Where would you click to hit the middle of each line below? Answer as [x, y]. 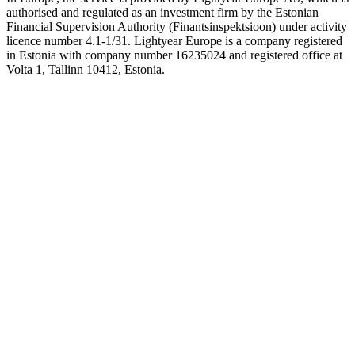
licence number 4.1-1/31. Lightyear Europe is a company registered [174, 41]
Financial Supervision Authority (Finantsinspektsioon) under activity [177, 27]
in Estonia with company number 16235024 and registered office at [174, 55]
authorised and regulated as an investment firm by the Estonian [162, 13]
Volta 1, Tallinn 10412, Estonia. [86, 70]
